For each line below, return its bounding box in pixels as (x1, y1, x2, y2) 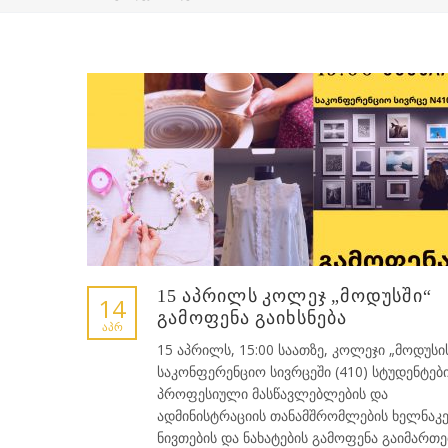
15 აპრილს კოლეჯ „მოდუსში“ (157, 285, 432, 306)
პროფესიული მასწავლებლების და (157, 383, 388, 403)
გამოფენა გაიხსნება (157, 307, 348, 328)
